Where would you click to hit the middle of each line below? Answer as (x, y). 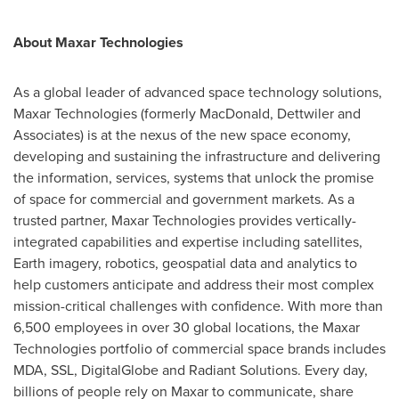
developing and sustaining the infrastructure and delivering (197, 156)
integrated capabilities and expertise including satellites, (188, 242)
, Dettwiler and (315, 114)
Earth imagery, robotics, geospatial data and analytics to (185, 263)
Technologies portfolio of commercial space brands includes (199, 349)
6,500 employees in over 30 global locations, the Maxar (187, 327)
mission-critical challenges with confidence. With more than (198, 306)
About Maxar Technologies (98, 42)
